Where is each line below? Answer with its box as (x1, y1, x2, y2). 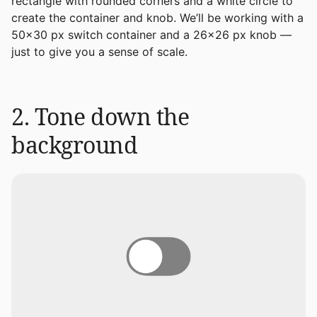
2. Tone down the (11, 101, 189, 132)
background (11, 129, 137, 161)
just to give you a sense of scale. (11, 45, 188, 59)
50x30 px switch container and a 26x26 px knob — (11, 28, 292, 42)
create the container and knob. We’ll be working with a (11, 11, 304, 25)
